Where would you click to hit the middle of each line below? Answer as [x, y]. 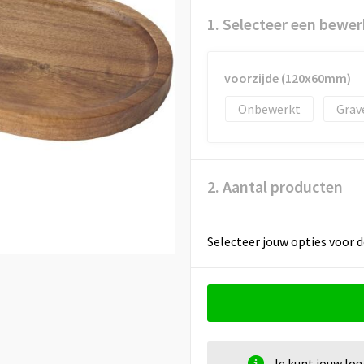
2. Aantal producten [275, 186]
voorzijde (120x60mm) [287, 78]
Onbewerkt [269, 109]
